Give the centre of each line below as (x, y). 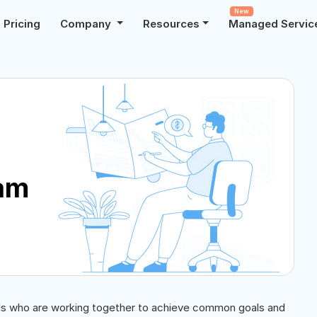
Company (87, 23)
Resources (172, 23)
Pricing (22, 23)
